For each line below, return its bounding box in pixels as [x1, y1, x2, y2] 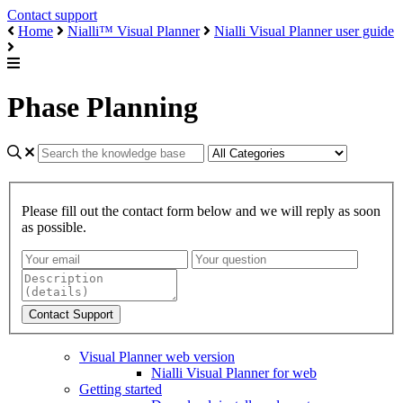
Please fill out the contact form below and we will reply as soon [22, 202, 381, 219]
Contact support [7, 7, 97, 22]
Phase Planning [7, 91, 198, 124]
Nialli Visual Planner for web [151, 364, 317, 381]
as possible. [22, 219, 86, 235]
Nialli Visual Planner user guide [214, 23, 394, 39]
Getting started [79, 381, 162, 397]
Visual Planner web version [79, 348, 235, 364]
